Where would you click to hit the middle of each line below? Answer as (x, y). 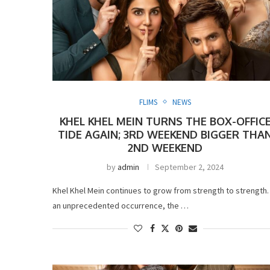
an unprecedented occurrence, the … (121, 205)
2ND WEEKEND (165, 147)
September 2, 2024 (190, 167)
